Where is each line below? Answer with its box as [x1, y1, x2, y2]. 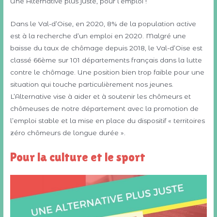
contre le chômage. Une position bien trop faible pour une [10, 68, 205, 76]
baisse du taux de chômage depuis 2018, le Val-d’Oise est [10, 44, 203, 52]
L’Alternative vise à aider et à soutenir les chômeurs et [10, 92, 191, 100]
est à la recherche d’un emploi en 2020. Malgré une [10, 31, 186, 40]
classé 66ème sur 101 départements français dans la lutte [10, 56, 202, 64]
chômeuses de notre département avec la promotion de [10, 104, 199, 112]
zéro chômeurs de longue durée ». [10, 128, 126, 137]
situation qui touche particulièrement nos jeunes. [10, 80, 174, 88]
